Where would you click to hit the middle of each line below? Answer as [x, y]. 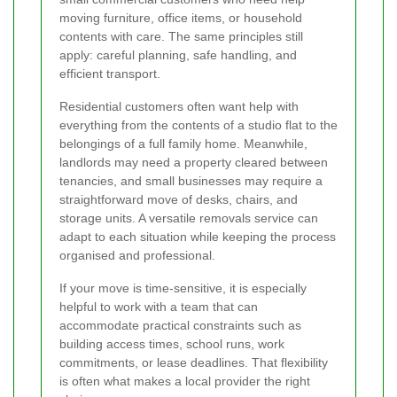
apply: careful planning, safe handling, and [178, 54]
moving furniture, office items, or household [181, 17]
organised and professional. [137, 255]
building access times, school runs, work [172, 343]
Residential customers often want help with [179, 106]
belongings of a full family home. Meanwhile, [183, 143]
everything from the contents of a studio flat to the [198, 125]
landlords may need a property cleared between [194, 162]
